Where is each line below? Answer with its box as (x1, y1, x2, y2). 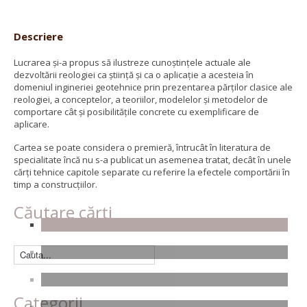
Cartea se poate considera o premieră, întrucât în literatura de (14, 140, 271, 153)
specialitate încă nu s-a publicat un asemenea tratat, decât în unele (14, 153, 291, 166)
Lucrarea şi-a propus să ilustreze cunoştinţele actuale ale (14, 56, 251, 69)
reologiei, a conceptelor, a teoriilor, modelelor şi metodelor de (14, 93, 268, 106)
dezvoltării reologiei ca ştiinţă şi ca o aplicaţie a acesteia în (14, 68, 254, 81)
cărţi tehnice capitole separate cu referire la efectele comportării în (14, 165, 290, 178)
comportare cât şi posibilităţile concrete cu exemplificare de (14, 105, 259, 118)
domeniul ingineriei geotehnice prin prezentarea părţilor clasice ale (14, 80, 293, 93)
